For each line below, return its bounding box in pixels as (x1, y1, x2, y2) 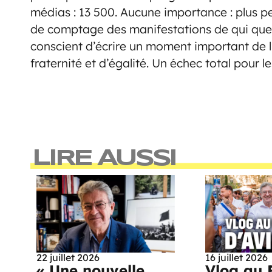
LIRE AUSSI (32, 148, 176, 171)
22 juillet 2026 (36, 251, 100, 264)
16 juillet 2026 (205, 251, 268, 264)
